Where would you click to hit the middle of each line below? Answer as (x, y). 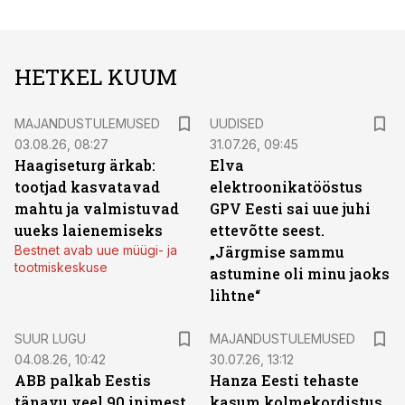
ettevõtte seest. (267, 230)
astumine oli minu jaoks (300, 273)
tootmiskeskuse (61, 267)
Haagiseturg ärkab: (85, 165)
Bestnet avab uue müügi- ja (96, 250)
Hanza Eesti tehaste (284, 380)
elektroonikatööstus (286, 187)
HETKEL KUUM (96, 77)
